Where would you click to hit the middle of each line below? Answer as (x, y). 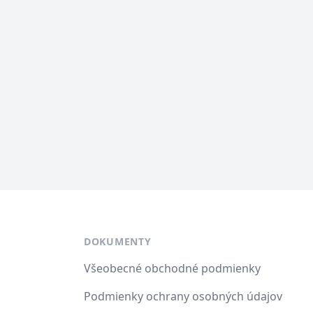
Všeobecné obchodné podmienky (172, 268)
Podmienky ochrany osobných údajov (183, 296)
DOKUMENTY (118, 241)
